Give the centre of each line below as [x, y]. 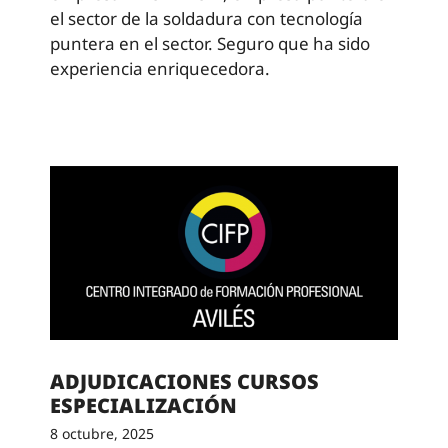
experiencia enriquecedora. [160, 68]
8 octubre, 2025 [102, 433]
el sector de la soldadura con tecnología [206, 18]
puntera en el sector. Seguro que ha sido [210, 43]
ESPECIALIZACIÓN [143, 405]
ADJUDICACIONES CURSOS [184, 381]
